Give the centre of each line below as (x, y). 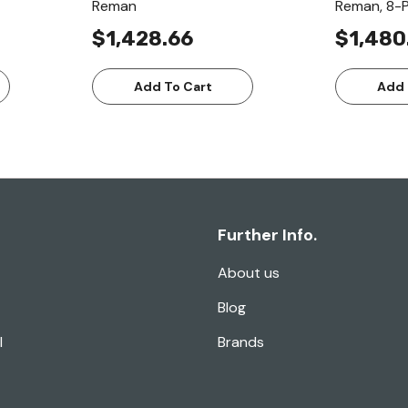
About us (249, 273)
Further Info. (267, 235)
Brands (241, 342)
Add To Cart (173, 87)
